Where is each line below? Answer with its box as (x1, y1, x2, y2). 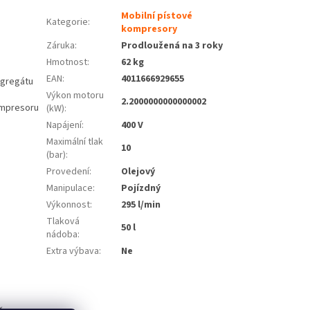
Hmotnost (46, 55, 88, 70)
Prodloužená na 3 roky (121, 39, 224, 53)
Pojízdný (121, 181, 161, 196)
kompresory (121, 22, 178, 37)
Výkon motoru (46, 89, 104, 103)
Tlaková (46, 215, 80, 229)
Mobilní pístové (121, 9, 193, 24)
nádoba (46, 228, 78, 242)
